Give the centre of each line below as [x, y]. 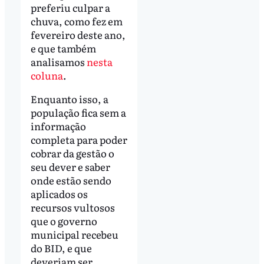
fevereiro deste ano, [78, 34]
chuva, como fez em [76, 21]
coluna [47, 75]
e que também [63, 48]
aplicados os [59, 193]
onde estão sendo [71, 180]
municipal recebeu [74, 234]
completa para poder [79, 139]
